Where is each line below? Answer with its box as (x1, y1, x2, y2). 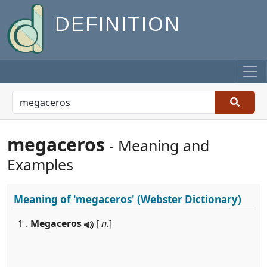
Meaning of (14, 193, 73, 206)
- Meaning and (105, 135, 209, 156)
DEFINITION (55, 13, 181, 36)
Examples (7, 154, 73, 175)
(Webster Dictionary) (135, 193, 241, 206)
